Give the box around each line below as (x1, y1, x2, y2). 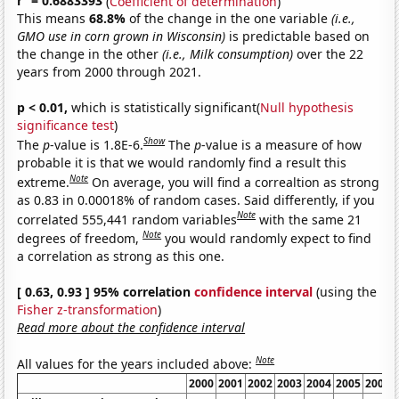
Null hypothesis (260, 99, 354, 117)
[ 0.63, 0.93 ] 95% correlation (17, 282, 195, 300)
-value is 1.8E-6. (50, 135, 144, 153)
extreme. (17, 173, 70, 191)
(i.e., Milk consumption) (162, 45, 294, 63)
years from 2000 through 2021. (17, 63, 202, 81)
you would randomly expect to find (165, 229, 372, 247)
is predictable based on (225, 28, 370, 45)
